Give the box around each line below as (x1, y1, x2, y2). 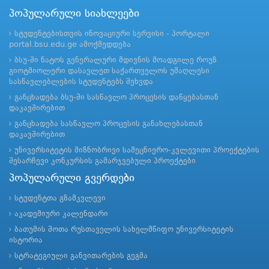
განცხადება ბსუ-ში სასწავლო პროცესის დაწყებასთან (14, 93, 219, 101)
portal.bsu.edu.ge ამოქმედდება (9, 40, 131, 49)
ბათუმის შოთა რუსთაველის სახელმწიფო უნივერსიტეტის (14, 225, 234, 234)
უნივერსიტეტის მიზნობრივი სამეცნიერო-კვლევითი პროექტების (14, 146, 259, 154)
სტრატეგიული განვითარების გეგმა (14, 252, 148, 260)
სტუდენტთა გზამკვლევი (14, 194, 106, 202)
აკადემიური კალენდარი (14, 210, 108, 218)
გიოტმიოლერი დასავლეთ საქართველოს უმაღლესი (9, 67, 210, 75)
